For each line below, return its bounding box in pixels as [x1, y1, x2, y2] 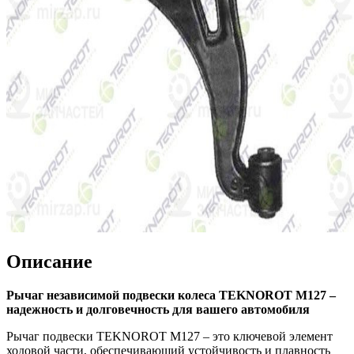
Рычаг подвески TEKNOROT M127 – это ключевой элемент [6, 329, 333, 343]
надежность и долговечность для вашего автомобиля [6, 302, 310, 316]
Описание [6, 250, 92, 272]
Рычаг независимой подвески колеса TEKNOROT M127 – [6, 288, 336, 302]
